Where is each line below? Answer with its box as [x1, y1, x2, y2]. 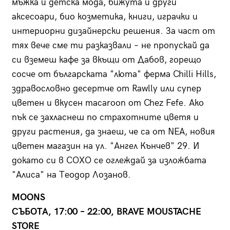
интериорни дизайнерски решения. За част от [11, 26, 215, 37]
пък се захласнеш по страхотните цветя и [11, 112, 199, 123]
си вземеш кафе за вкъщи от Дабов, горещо [11, 54, 201, 66]
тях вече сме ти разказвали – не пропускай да [11, 40, 209, 51]
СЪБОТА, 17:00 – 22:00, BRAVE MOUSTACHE [11, 206, 201, 218]
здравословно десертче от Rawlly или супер [11, 83, 201, 94]
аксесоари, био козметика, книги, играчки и [11, 11, 198, 23]
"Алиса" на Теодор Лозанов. [11, 169, 136, 181]
